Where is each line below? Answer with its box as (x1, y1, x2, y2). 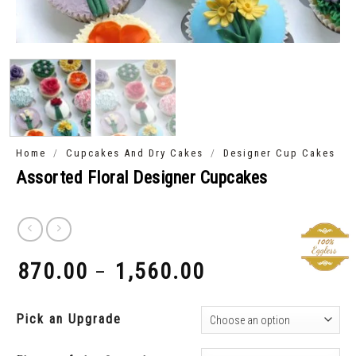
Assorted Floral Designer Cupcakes (16, 167, 268, 188)
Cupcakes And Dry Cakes (66, 146, 204, 159)
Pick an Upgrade (16, 311, 122, 327)
